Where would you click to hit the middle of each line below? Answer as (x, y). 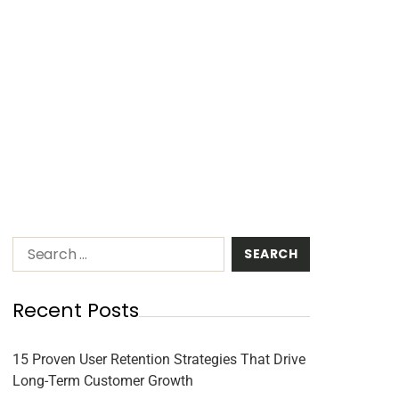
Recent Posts (75, 310)
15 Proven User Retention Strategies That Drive (159, 359)
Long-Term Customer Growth (102, 381)
